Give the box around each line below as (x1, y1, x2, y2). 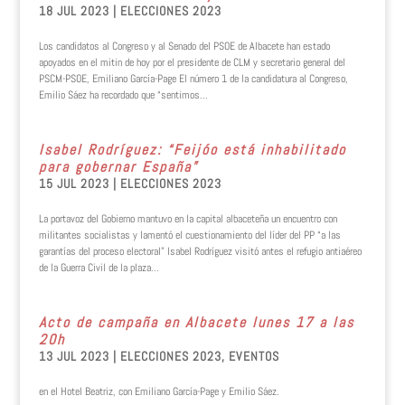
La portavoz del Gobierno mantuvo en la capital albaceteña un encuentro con (38, 212, 337, 226)
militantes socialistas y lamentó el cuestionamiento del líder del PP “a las (38, 228, 341, 242)
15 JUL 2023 (38, 175, 109, 192)
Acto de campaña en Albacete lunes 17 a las (38, 313, 354, 332)
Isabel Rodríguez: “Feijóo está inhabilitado (38, 140, 346, 159)
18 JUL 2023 (38, 3, 109, 19)
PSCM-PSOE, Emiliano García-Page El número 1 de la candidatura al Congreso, (38, 71, 348, 86)
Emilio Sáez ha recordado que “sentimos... (38, 88, 208, 102)
